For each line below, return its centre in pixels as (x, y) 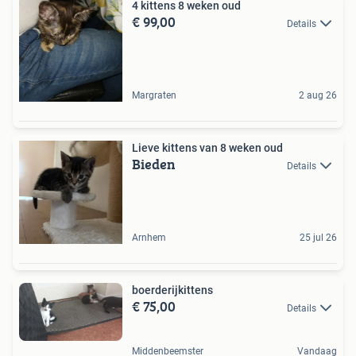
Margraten (154, 95)
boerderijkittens (172, 290)
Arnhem (149, 237)
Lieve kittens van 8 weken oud (207, 147)
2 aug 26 (318, 95)
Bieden (154, 164)
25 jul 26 (318, 237)
